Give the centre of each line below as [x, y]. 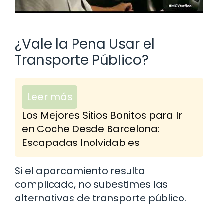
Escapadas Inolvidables [81, 142]
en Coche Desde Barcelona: [91, 129]
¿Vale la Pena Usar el [85, 44]
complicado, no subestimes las [91, 184]
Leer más [50, 97]
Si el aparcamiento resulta [80, 171]
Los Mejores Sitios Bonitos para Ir [102, 115]
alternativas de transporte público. [100, 198]
